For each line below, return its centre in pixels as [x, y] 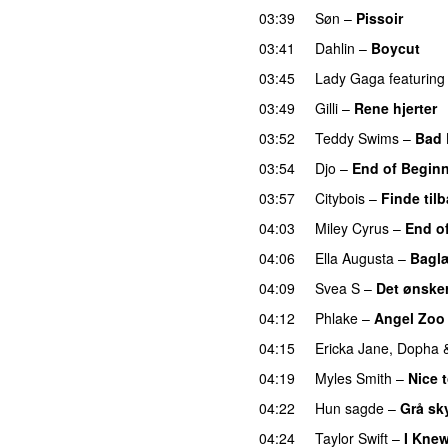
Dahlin [335, 47]
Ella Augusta [354, 257]
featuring [417, 77]
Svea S [337, 287]
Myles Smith [353, 377]
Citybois [340, 197]
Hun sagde [349, 407]
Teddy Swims [357, 137]
